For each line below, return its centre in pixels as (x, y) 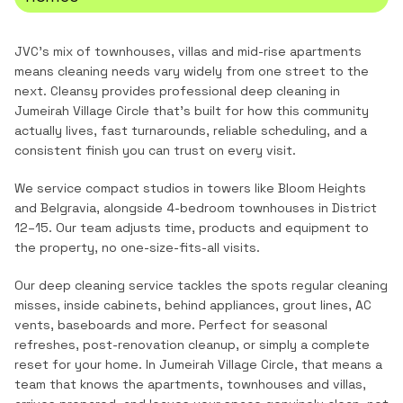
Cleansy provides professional (143, 91)
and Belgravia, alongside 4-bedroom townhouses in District (196, 208)
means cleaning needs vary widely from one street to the (192, 71)
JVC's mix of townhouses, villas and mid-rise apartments (188, 51)
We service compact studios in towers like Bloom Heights (190, 188)
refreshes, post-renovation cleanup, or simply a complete (192, 345)
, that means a (338, 364)
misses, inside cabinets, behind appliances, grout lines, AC (193, 305)
